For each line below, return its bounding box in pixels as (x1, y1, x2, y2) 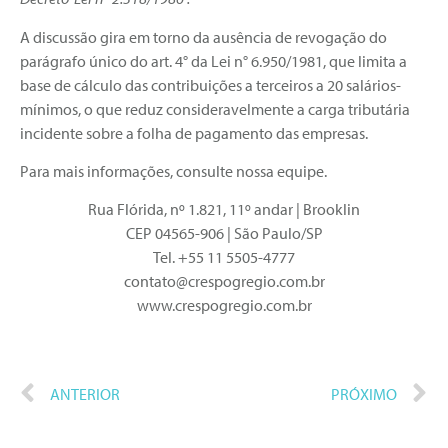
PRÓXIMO (331, 384, 397, 405)
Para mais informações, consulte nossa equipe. (20, 161, 327, 182)
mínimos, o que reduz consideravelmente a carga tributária (20, 98, 410, 119)
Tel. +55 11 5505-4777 (153, 247, 295, 268)
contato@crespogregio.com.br (123, 271, 325, 292)
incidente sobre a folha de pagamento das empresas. (20, 122, 368, 143)
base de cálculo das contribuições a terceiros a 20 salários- (20, 74, 401, 95)
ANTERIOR (50, 384, 120, 405)
